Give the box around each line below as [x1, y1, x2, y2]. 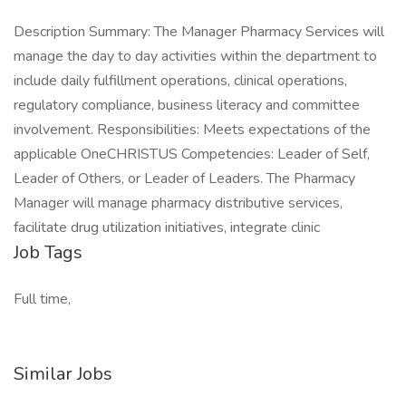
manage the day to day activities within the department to [14, 46, 377, 66]
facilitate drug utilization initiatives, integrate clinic [14, 217, 320, 237]
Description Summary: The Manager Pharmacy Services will [14, 22, 384, 42]
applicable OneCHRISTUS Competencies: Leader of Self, [14, 144, 370, 164]
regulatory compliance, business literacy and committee [14, 95, 360, 115]
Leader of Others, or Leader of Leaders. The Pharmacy [14, 169, 355, 188]
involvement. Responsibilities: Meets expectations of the [14, 120, 371, 140]
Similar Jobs [14, 362, 112, 386]
